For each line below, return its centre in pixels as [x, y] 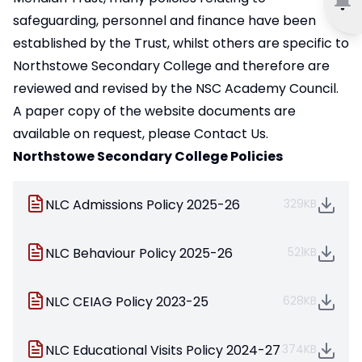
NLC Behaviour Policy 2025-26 [139, 254]
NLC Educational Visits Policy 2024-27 [163, 351]
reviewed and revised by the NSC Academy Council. [176, 89]
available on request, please [103, 134]
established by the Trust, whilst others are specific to [181, 44]
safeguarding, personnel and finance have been [164, 21]
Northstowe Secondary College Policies [148, 157]
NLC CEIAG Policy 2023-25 [127, 302]
